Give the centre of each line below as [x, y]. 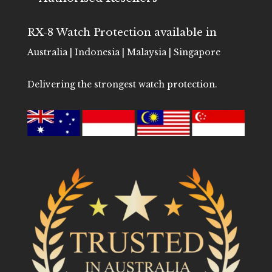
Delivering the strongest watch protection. [122, 84]
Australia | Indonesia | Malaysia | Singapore [124, 52]
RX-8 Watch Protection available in [122, 32]
